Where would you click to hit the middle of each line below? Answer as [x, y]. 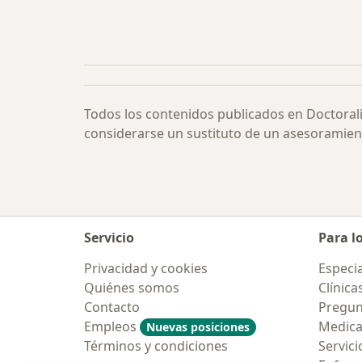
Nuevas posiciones [198, 327]
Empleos [112, 326]
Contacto [112, 307]
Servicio [109, 238]
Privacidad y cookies [146, 268]
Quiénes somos [132, 288]
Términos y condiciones [156, 346]
